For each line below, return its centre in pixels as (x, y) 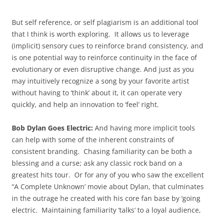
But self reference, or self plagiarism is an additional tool (105, 22)
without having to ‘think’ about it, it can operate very (97, 92)
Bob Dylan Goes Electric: (52, 128)
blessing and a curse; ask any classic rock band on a (97, 163)
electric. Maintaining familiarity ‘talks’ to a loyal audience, (106, 210)
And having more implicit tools (144, 128)
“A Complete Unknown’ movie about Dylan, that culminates (108, 186)
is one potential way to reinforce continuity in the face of (104, 57)
